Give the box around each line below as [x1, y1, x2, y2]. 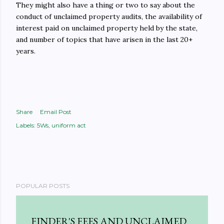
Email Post [40, 108, 71, 115]
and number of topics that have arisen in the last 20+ [16, 35, 192, 44]
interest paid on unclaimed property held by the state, [16, 23, 197, 32]
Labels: [16, 121, 35, 129]
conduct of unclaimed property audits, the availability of [16, 12, 202, 21]
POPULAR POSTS [16, 182, 69, 189]
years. [16, 46, 35, 55]
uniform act [51, 121, 86, 129]
